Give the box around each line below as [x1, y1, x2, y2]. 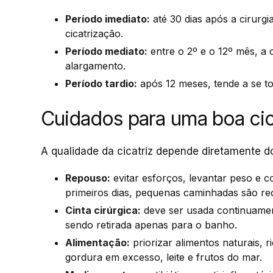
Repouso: [65, 172, 110, 185]
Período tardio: [65, 77, 137, 90]
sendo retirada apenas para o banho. [65, 219, 237, 232]
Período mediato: [65, 45, 147, 58]
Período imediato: [65, 13, 150, 26]
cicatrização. [65, 27, 123, 40]
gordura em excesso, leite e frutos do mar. [65, 251, 262, 264]
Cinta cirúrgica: [65, 204, 141, 217]
